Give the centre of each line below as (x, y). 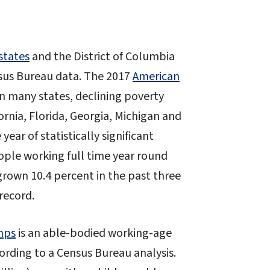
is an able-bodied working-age (94, 234)
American (156, 77)
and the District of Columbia (102, 57)
